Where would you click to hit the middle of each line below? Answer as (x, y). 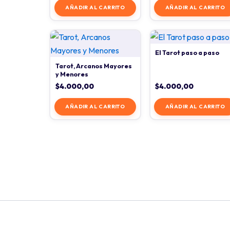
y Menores (72, 74)
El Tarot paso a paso (187, 52)
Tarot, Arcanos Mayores (93, 66)
